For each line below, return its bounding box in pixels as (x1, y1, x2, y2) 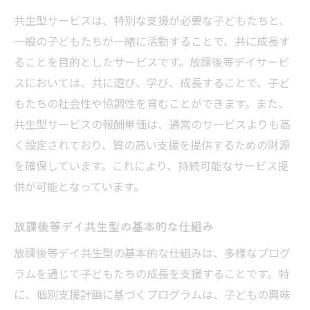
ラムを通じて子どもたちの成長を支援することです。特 (14, 264, 289, 282)
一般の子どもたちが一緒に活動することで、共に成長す (14, 32, 290, 49)
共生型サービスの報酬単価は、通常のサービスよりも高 (14, 115, 291, 132)
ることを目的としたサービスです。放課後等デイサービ (14, 53, 289, 70)
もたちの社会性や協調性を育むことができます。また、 (14, 94, 289, 111)
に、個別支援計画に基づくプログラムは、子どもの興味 (14, 285, 291, 302)
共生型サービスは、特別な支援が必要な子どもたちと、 (14, 11, 290, 28)
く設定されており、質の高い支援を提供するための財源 (14, 136, 290, 153)
